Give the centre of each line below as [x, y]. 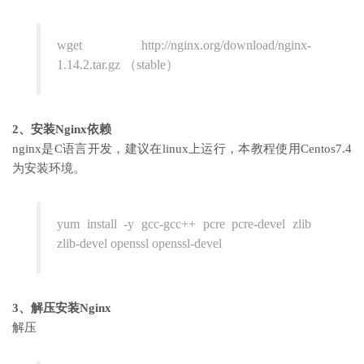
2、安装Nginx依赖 [62, 129]
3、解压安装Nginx [62, 308]
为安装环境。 [49, 168]
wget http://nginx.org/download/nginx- [184, 45]
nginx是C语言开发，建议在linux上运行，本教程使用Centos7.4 [182, 148]
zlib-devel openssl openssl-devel [139, 243]
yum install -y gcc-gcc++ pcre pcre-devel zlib [184, 223]
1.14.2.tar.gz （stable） [118, 64]
